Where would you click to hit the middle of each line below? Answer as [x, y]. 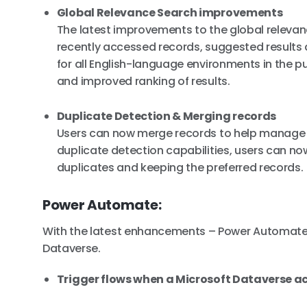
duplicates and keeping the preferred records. [180, 167]
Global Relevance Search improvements [170, 13]
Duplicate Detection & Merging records [166, 116]
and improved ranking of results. [143, 82]
